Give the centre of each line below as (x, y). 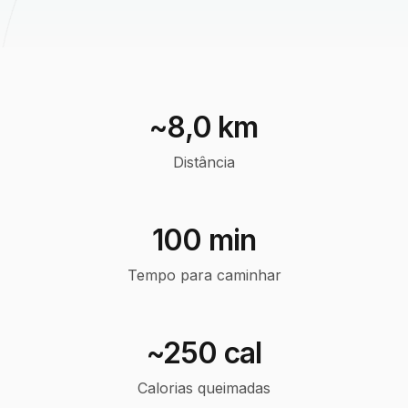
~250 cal (204, 353)
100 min (204, 240)
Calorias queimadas (204, 388)
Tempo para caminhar (204, 275)
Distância (204, 162)
